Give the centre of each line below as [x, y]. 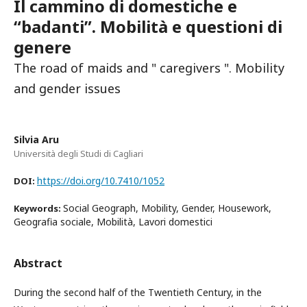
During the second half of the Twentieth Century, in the [138, 292]
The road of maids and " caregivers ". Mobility [149, 68]
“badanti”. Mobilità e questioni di [148, 26]
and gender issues [67, 88]
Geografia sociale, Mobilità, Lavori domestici [113, 222]
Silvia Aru [36, 139]
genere [42, 47]
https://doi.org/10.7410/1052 [101, 181]
